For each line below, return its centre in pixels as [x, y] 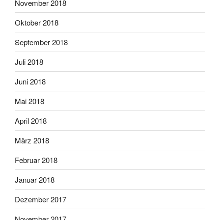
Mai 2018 [29, 101]
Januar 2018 [35, 179]
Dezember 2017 [41, 199]
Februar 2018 [36, 160]
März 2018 [32, 140]
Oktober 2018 [37, 22]
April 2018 [31, 120]
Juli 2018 [29, 61]
